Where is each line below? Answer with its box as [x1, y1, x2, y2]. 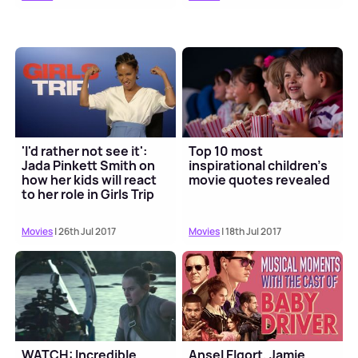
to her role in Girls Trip [22, 185, 155, 204]
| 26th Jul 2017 [53, 225, 117, 239]
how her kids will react [22, 171, 157, 189]
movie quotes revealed [189, 171, 331, 189]
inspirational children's [189, 157, 328, 175]
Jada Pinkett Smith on [22, 157, 156, 175]
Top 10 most [189, 142, 264, 161]
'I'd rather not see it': [22, 142, 148, 161]
